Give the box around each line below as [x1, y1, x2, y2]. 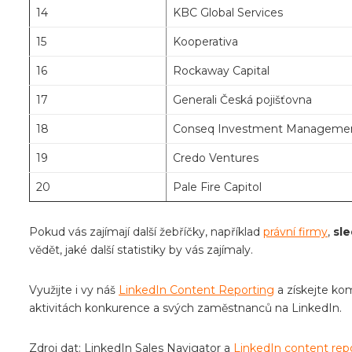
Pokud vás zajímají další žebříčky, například [29, 225, 263, 240]
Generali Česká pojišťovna [173, 93, 312, 108]
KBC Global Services [173, 5, 283, 20]
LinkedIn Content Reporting [119, 283, 274, 298]
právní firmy [263, 225, 328, 240]
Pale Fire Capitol [173, 180, 262, 195]
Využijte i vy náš [29, 283, 119, 298]
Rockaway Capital [173, 64, 269, 79]
